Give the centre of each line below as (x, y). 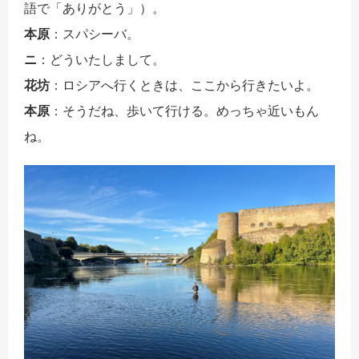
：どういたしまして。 (101, 59)
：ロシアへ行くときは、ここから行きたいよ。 (184, 85)
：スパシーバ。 (95, 33)
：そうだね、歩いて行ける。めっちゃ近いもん (184, 110)
